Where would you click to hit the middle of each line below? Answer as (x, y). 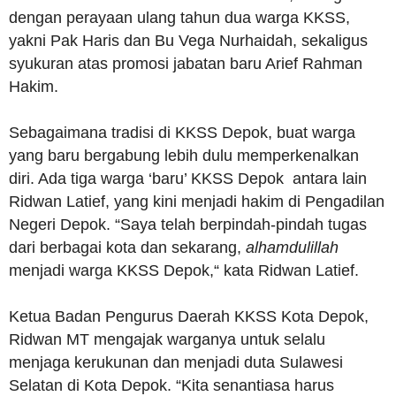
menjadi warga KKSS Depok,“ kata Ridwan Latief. (186, 270)
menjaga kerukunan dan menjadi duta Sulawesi (176, 362)
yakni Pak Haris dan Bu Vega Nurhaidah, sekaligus (188, 41)
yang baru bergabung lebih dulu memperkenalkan (184, 156)
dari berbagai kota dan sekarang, (127, 247)
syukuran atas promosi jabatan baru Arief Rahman (186, 64)
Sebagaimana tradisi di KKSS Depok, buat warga (182, 133)
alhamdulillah (292, 247)
